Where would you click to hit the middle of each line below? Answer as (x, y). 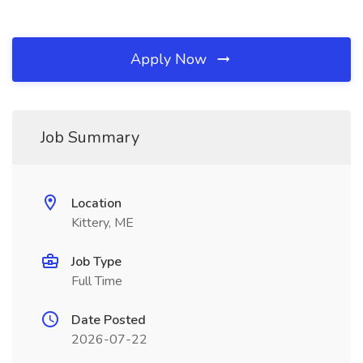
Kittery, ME (102, 223)
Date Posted (109, 320)
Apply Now (171, 59)
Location (96, 203)
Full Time (97, 281)
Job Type (96, 262)
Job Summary (90, 137)
